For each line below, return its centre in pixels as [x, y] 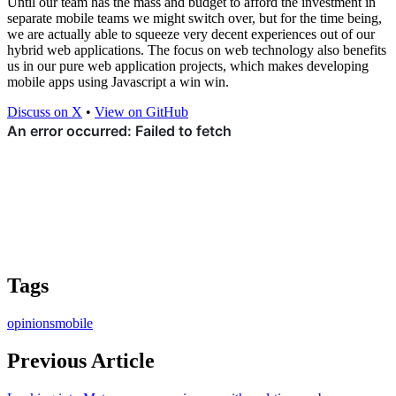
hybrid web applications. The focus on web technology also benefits [197, 50]
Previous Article [81, 361]
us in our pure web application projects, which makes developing [188, 66]
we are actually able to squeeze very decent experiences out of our [191, 34]
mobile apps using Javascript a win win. [118, 82]
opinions [31, 324]
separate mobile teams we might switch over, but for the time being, [194, 19]
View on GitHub [141, 112]
